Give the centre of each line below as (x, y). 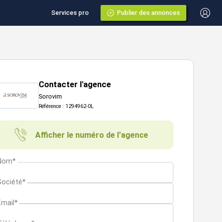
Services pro (70, 13)
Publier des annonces (148, 13)
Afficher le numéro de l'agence (92, 135)
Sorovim (50, 96)
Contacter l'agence (75, 84)
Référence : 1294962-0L (66, 106)
